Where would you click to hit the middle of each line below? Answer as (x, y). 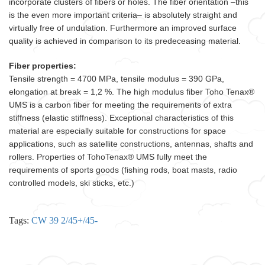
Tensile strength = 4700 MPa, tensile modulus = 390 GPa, (117, 78)
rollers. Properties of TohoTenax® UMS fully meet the (108, 156)
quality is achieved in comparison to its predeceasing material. (125, 41)
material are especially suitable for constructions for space (117, 130)
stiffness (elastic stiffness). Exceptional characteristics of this (121, 117)
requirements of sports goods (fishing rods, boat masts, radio (123, 169)
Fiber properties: (43, 65)
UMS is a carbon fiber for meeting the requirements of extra (120, 104)
